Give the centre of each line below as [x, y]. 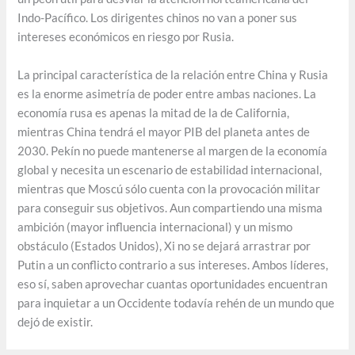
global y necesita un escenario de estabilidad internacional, [170, 170]
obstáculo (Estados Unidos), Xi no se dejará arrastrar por [164, 246]
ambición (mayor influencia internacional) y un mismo [155, 227]
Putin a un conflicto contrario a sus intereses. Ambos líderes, [173, 265]
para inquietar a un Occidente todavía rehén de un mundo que [176, 303]
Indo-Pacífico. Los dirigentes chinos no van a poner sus [158, 18]
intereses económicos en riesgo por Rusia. [126, 37]
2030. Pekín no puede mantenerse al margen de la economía [173, 151]
